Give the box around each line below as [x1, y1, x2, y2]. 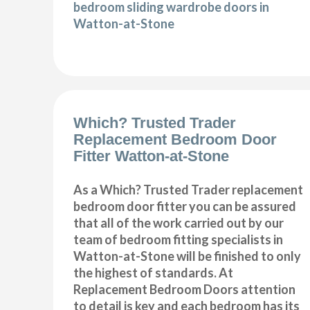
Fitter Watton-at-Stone [73, 147, 230, 165]
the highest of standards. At [73, 264, 234, 280]
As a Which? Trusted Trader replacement [73, 181, 304, 197]
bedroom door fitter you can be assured [73, 198, 297, 214]
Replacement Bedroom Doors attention [73, 281, 296, 297]
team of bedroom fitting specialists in [73, 231, 284, 247]
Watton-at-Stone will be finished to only [73, 248, 302, 264]
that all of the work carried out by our [73, 215, 284, 230]
